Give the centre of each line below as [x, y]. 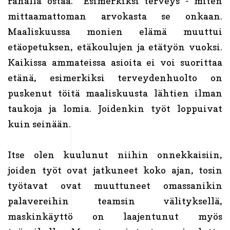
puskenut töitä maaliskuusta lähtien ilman [115, 93]
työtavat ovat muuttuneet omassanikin [115, 185]
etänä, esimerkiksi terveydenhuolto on [115, 78]
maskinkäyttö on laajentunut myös [115, 216]
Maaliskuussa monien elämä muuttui [115, 31]
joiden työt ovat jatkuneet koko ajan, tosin [115, 170]
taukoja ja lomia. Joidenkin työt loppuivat [115, 108]
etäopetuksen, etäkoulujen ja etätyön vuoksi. [115, 47]
